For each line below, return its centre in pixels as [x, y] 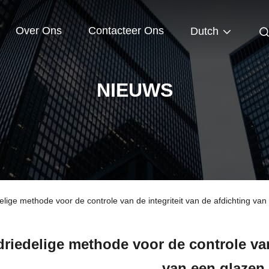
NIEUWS [134, 90]
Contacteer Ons [126, 31]
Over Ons [39, 31]
